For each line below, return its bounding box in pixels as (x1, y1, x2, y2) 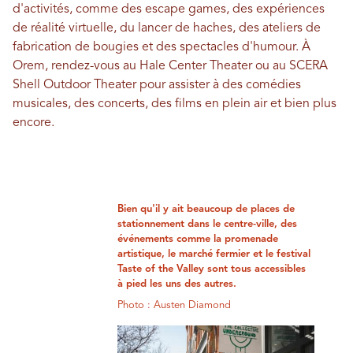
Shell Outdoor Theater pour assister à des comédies (13, 78, 301, 91)
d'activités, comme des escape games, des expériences (13, 2, 325, 16)
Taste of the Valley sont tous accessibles (117, 263, 307, 274)
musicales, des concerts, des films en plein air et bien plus (13, 97, 336, 110)
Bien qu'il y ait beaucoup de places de (117, 203, 295, 214)
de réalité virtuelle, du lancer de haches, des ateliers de (13, 21, 321, 35)
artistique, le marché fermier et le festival (117, 248, 311, 259)
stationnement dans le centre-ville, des (117, 218, 298, 229)
